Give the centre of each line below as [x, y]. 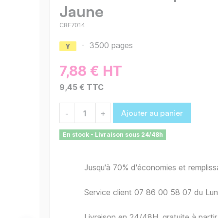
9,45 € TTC [82, 87]
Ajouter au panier [152, 113]
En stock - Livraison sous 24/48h [113, 135]
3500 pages [111, 45]
